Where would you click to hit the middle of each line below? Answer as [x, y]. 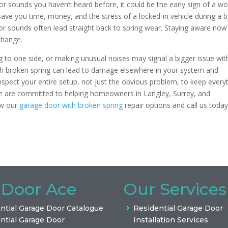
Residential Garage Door [178, 208]
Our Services [175, 189]
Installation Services [171, 220]
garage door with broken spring [71, 105]
